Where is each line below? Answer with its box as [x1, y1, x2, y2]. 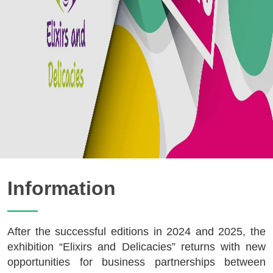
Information [7, 177, 116, 199]
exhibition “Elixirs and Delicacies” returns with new [7, 241, 266, 253]
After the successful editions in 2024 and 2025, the [7, 225, 266, 238]
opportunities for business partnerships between [7, 256, 266, 268]
